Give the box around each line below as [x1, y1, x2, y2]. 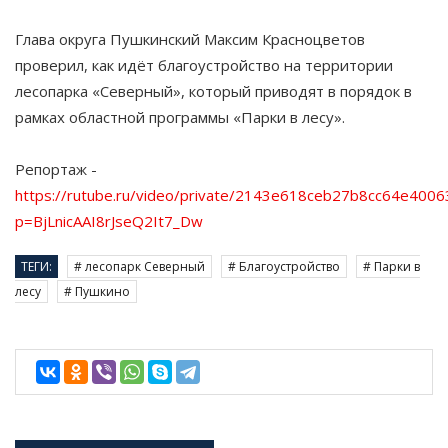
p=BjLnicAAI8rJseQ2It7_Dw [15, 211, 203, 232]
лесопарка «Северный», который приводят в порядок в [15, 81, 412, 102]
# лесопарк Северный [74, 258, 205, 276]
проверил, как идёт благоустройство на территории [15, 55, 393, 76]
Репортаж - [15, 159, 97, 180]
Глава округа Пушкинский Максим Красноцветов [15, 29, 365, 50]
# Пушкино [64, 283, 130, 301]
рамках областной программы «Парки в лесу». [15, 107, 345, 128]
